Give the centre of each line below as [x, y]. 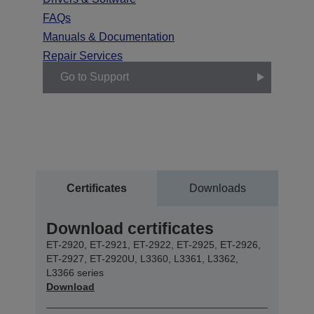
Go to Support [95, 77]
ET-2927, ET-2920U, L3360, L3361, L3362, [142, 258]
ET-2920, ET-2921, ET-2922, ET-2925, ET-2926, [153, 244]
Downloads [218, 188]
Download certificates [130, 228]
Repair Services [83, 55]
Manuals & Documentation [109, 36]
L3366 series [75, 272]
